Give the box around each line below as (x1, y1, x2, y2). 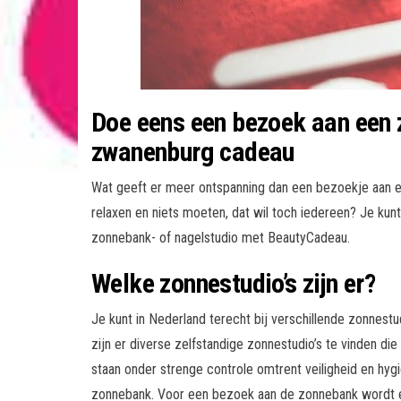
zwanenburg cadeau (91, 135, 294, 167)
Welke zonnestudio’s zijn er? (91, 267, 376, 299)
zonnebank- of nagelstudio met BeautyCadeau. (91, 228, 350, 246)
